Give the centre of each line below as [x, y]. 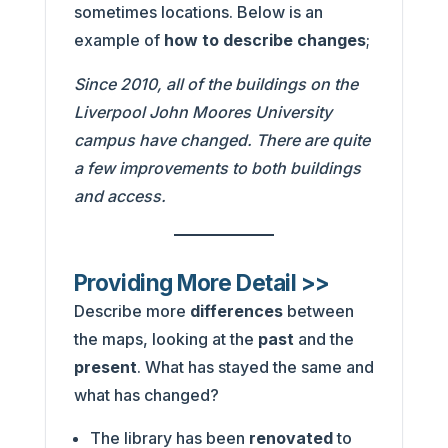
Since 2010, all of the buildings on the [215, 83]
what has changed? [146, 394]
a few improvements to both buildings [217, 167]
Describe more [131, 310]
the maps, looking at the [165, 338]
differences [236, 310]
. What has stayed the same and [255, 366]
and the [325, 338]
